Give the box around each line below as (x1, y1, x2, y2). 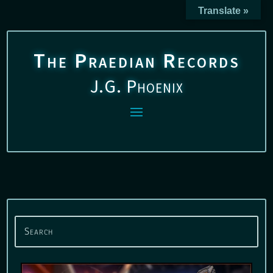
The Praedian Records (33, 48, 240, 73)
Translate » (198, 5, 249, 16)
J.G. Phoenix (90, 74, 183, 97)
